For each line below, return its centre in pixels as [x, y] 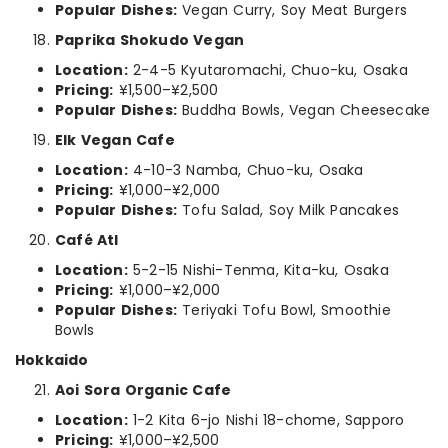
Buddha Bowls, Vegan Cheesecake [304, 110]
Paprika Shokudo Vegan [150, 40]
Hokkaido [52, 360]
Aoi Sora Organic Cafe [143, 390]
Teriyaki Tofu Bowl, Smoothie [284, 310]
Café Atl [87, 240]
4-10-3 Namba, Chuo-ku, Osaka [245, 170]
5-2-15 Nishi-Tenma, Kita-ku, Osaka [258, 270]
